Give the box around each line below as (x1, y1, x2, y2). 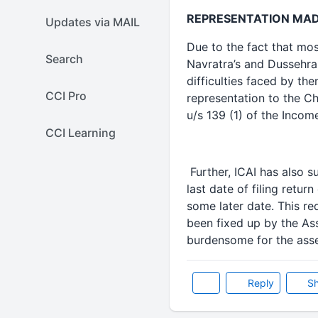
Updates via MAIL (45, 15, 140, 29)
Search (45, 52, 83, 66)
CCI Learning (45, 126, 116, 140)
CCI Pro (45, 89, 87, 103)
